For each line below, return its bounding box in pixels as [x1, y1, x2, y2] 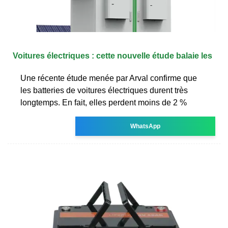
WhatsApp [130, 122, 161, 130]
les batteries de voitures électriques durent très [20, 85, 188, 95]
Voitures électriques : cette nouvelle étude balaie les [13, 51, 212, 60]
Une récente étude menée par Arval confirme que [20, 73, 197, 82]
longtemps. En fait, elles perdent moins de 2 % [20, 98, 187, 107]
